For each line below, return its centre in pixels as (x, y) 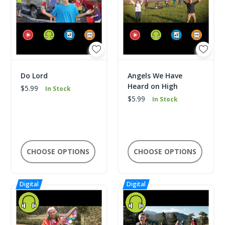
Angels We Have (155, 75)
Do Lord (34, 75)
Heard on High (153, 86)
